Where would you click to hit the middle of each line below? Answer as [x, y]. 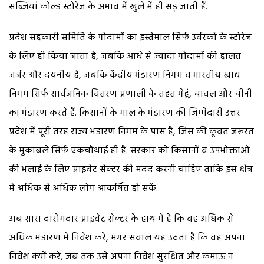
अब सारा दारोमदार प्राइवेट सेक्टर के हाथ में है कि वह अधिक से [121, 219]
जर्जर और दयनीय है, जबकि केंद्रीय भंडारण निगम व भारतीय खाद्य [125, 75]
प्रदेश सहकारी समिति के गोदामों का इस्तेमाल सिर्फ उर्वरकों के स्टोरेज [130, 37]
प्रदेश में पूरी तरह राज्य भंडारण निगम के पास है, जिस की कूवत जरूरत [131, 132]
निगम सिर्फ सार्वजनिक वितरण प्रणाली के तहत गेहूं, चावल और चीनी [131, 94]
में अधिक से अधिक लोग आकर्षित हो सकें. [83, 188]
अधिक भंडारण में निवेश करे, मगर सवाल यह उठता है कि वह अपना [127, 238]
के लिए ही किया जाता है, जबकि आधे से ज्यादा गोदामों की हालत [125, 56]
